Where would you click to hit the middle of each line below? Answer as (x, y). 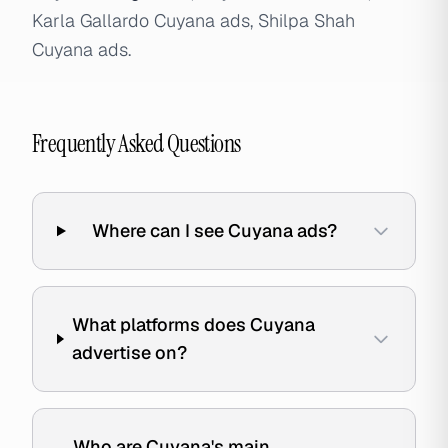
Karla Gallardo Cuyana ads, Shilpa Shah (193, 20)
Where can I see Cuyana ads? (214, 230)
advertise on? (129, 352)
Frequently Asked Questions (136, 143)
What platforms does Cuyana (193, 324)
